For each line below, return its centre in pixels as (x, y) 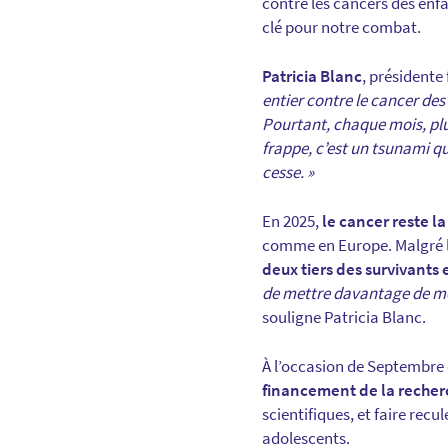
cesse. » (288, 172)
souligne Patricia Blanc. (344, 317)
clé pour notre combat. (341, 27)
